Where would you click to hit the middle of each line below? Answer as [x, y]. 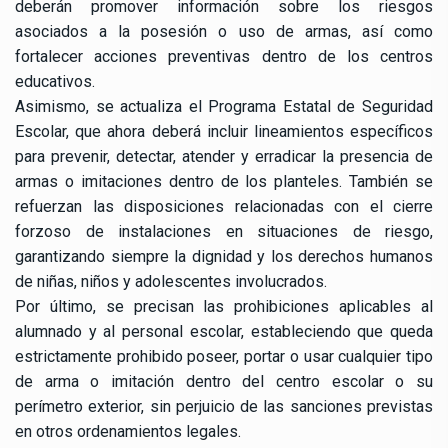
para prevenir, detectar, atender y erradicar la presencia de [224, 157]
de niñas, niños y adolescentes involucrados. [171, 282]
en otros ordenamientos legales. [128, 432]
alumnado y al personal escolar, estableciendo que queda [224, 332]
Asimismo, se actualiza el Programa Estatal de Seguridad [224, 107]
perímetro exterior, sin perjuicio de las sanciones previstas [224, 407]
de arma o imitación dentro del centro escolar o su [224, 382]
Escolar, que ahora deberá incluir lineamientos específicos [224, 132]
